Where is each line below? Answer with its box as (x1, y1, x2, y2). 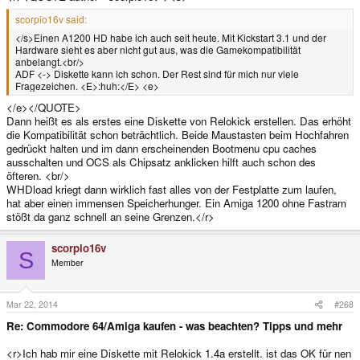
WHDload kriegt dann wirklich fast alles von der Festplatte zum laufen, (6, 182, 337, 198)
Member (51, 256, 84, 269)
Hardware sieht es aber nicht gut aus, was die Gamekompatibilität (15, 42, 301, 56)
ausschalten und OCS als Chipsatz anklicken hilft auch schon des (6, 154, 316, 170)
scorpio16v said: (15, 11, 87, 26)
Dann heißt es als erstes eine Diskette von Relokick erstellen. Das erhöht (6, 113, 351, 129)
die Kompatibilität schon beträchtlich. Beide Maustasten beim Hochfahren (6, 127, 349, 143)
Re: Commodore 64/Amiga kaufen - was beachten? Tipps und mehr (6, 318, 342, 334)
